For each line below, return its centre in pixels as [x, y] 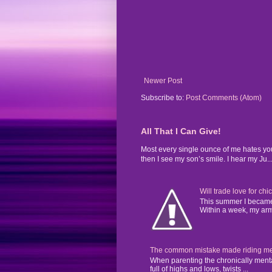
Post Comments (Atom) [224, 98]
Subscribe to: [163, 98]
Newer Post [163, 81]
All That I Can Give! [181, 131]
